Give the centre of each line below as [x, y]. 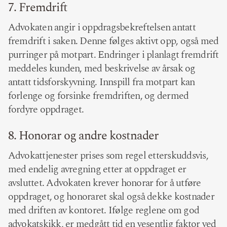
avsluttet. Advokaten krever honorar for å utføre [104, 183]
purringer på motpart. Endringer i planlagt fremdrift [113, 55]
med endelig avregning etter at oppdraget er [97, 169]
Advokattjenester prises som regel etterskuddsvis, [108, 155]
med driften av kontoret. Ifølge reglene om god [104, 210]
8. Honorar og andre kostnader [83, 136]
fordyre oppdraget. [46, 110]
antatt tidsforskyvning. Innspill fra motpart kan [101, 82]
